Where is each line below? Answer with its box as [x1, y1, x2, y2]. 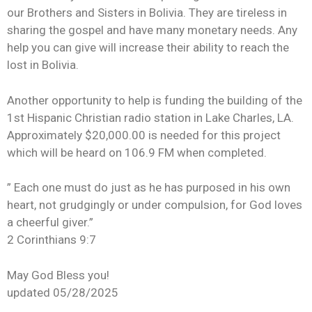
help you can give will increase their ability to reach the [7, 40, 289, 55]
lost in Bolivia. [7, 58, 79, 72]
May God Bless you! [7, 267, 109, 282]
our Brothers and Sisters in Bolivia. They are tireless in [7, 6, 287, 20]
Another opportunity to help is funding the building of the [7, 93, 302, 107]
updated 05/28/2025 [7, 285, 118, 299]
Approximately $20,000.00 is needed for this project [7, 127, 281, 142]
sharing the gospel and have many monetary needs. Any [7, 23, 297, 38]
